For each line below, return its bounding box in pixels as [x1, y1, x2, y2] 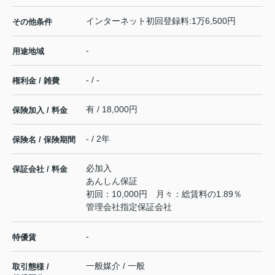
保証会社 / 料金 [12, 164, 68, 174]
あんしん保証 [86, 176, 137, 186]
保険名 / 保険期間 [12, 134, 76, 144]
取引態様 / [12, 261, 49, 271]
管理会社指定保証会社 [86, 201, 172, 212]
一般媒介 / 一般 [86, 260, 145, 271]
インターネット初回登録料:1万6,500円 [86, 15, 236, 26]
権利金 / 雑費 [12, 76, 60, 85]
